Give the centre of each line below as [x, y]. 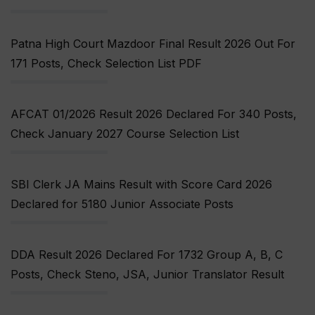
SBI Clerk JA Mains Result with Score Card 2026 [141, 185]
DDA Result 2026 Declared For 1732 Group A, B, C [147, 255]
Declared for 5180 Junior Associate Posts [122, 204]
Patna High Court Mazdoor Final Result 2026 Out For [153, 44]
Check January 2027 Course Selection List [125, 134]
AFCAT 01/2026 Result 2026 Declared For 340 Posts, [154, 114]
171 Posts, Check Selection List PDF [106, 64]
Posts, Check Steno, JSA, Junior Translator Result [147, 275]
